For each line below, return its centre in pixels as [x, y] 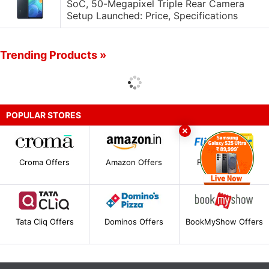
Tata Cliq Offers [44, 221]
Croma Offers [45, 162]
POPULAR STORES [44, 115]
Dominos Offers [134, 221]
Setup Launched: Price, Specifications [152, 16]
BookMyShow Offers [224, 221]
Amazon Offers [134, 162]
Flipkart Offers [224, 162]
